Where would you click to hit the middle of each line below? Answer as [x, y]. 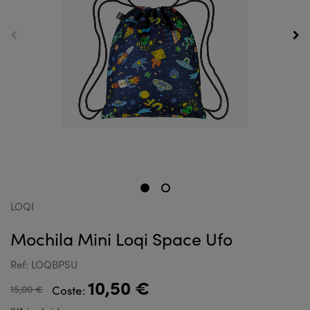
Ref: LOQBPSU [44, 264]
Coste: [70, 290]
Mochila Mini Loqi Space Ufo [121, 239]
